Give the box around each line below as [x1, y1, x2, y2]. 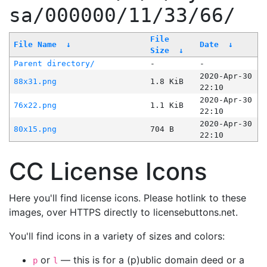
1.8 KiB [150, 77, 184, 86]
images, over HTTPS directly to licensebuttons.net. [9, 206, 238, 219]
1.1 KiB [150, 101, 184, 110]
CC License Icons [9, 157, 207, 187]
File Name [13, 40, 57, 49]
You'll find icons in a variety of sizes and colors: [9, 230, 225, 243]
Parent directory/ [13, 59, 95, 69]
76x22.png [13, 101, 57, 110]
